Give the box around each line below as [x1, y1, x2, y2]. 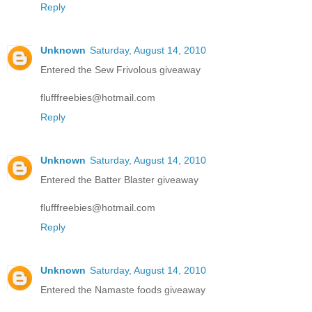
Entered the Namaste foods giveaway [40, 284, 205, 296]
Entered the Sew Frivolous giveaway [40, 64, 201, 76]
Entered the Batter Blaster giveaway [40, 174, 198, 186]
